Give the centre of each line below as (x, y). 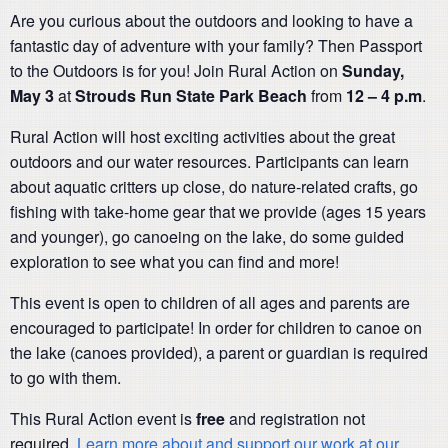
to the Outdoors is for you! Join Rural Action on (176, 70)
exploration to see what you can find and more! (174, 261)
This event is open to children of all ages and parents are (210, 302)
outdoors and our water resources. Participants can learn (209, 161)
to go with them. (65, 377)
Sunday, (373, 70)
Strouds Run (123, 95)
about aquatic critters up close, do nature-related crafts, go (214, 186)
